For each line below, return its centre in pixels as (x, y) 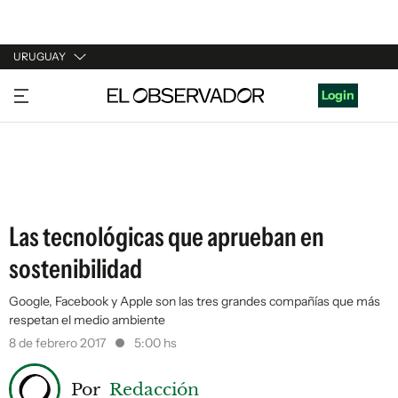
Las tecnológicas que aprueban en (167, 237)
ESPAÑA (38, 157)
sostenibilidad (76, 269)
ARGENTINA (50, 123)
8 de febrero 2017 (59, 343)
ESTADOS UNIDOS (68, 191)
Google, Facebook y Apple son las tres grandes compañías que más (195, 301)
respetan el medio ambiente (87, 320)
